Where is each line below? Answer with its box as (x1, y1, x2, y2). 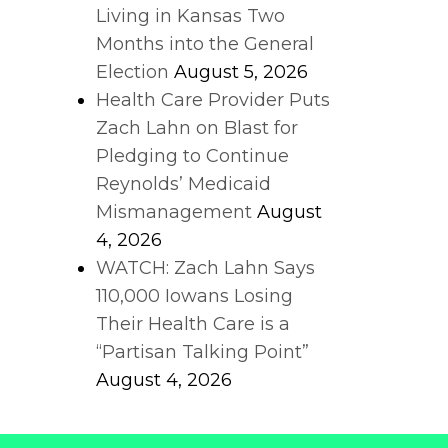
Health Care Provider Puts (96, 89, 330, 111)
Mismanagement (96, 201, 252, 223)
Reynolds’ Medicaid (96, 173, 271, 195)
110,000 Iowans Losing (96, 285, 293, 307)
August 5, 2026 (174, 61, 308, 83)
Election (96, 61, 169, 83)
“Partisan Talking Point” (96, 341, 309, 363)
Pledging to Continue (96, 145, 289, 167)
